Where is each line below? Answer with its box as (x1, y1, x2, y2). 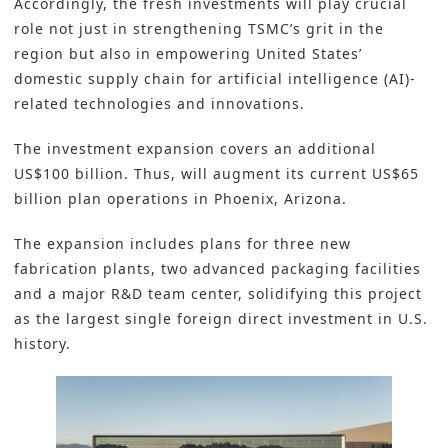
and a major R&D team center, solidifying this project (14, 284, 422, 304)
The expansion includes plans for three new (14, 234, 351, 254)
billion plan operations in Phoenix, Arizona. (14, 189, 347, 209)
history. (14, 334, 71, 354)
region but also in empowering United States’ (14, 44, 362, 64)
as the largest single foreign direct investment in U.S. (14, 309, 428, 329)
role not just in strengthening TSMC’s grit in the (14, 19, 384, 39)
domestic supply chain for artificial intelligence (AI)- (14, 69, 416, 89)
